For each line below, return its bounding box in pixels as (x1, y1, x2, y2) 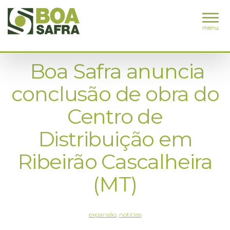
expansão (88, 210, 117, 218)
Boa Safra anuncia (25, 59, 205, 84)
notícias (119, 210, 142, 218)
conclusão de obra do (11, 81, 219, 106)
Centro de (67, 104, 163, 129)
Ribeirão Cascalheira (17, 149, 213, 174)
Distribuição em (37, 126, 193, 151)
